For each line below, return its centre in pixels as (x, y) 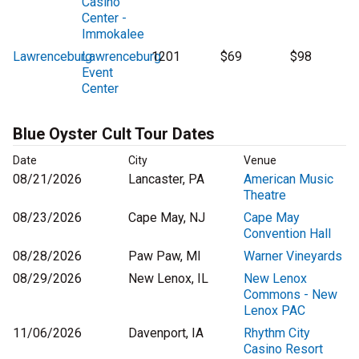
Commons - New (290, 295)
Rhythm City (277, 333)
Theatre (265, 196)
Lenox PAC (274, 311)
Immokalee (113, 34)
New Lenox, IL (168, 279)
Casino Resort (283, 349)
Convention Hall (287, 234)
